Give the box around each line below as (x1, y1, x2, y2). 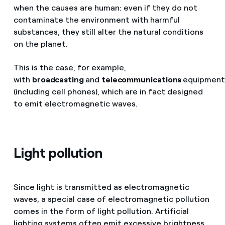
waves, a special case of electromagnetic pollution (13, 194, 209, 204)
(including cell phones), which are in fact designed (13, 87, 203, 97)
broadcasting (32, 75, 85, 85)
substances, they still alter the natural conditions (13, 27, 203, 37)
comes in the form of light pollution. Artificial (13, 206, 189, 216)
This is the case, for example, (13, 63, 126, 73)
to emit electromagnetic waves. (13, 99, 138, 109)
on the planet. (13, 39, 68, 49)
